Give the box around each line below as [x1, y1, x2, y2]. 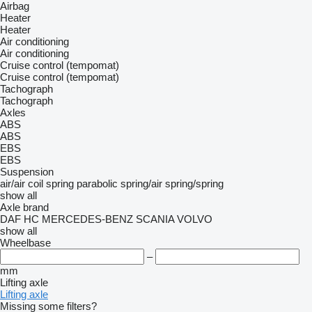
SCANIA [136, 213, 174, 225]
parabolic [77, 178, 118, 189]
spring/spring [165, 178, 224, 189]
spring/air [120, 178, 162, 189]
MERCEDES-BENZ [42, 213, 133, 225]
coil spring [28, 178, 74, 189]
